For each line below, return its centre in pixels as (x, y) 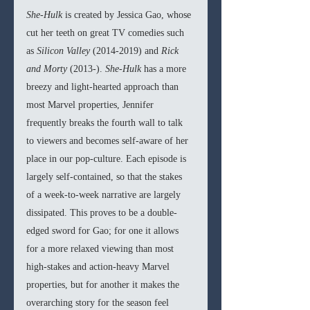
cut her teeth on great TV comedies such (107, 33)
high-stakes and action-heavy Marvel (99, 267)
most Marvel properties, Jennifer (91, 105)
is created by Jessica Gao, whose (129, 15)
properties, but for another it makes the (104, 285)
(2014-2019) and (127, 51)
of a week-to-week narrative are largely (105, 195)
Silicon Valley (65, 51)
